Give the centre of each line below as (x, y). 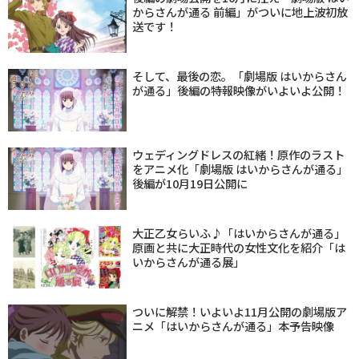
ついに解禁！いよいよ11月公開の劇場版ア (240, 311)
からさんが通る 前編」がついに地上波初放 (240, 11)
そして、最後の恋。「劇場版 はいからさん (240, 75)
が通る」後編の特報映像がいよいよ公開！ (239, 90)
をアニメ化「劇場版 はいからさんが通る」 (240, 168)
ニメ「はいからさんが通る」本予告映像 (233, 325)
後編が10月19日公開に (190, 183)
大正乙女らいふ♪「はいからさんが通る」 (239, 232)
